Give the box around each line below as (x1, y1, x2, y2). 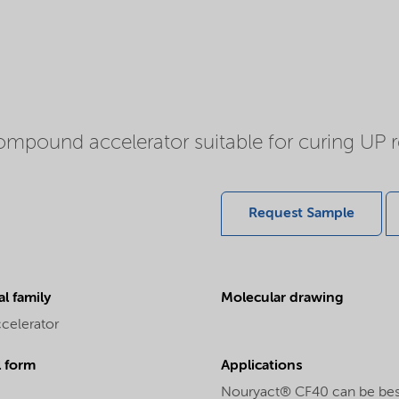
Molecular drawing (221, 290, 344, 305)
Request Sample (248, 206, 354, 221)
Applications (221, 358, 302, 373)
